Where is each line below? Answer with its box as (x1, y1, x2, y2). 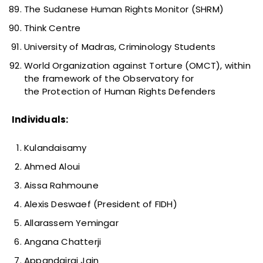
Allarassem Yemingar (24, 217, 119, 230)
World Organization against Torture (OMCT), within (24, 59, 251, 72)
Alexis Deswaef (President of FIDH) (24, 198, 177, 211)
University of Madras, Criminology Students (24, 41, 216, 53)
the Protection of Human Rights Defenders (24, 85, 216, 98)
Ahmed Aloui (24, 160, 80, 173)
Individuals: (12, 113, 69, 126)
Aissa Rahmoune (24, 179, 99, 192)
